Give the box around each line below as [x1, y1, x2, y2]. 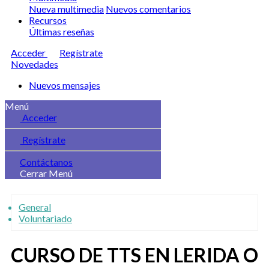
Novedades [11, 58, 58, 70]
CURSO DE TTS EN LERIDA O [11, 243, 258, 267]
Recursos [29, 14, 67, 26]
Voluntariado [19, 213, 72, 224]
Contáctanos [20, 156, 73, 168]
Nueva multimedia [29, 3, 104, 14]
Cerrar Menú [20, 168, 73, 179]
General [19, 201, 51, 213]
